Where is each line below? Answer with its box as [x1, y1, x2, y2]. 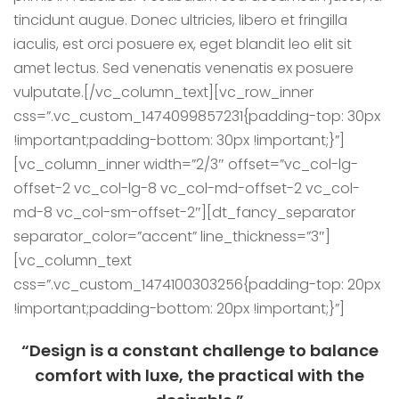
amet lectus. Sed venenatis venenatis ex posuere [13, 58, 354, 78]
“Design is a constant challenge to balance [20, 339, 379, 362]
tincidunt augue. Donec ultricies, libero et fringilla [13, 10, 347, 30]
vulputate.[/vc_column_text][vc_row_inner [13, 82, 313, 102]
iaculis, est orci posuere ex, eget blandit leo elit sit [13, 34, 352, 54]
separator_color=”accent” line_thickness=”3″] [13, 226, 330, 247]
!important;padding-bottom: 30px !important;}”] [13, 130, 345, 151]
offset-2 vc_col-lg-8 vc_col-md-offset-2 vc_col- [13, 178, 360, 199]
